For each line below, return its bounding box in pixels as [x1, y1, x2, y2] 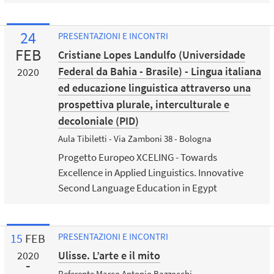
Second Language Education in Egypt [57, 181, 217, 195]
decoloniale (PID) [57, 113, 139, 128]
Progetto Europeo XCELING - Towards [57, 150, 217, 165]
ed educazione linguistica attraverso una [57, 80, 251, 95]
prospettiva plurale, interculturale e [57, 97, 229, 111]
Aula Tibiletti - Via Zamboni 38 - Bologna [57, 133, 212, 145]
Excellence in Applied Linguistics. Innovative [57, 166, 243, 180]
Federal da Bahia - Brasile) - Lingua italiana [57, 64, 261, 78]
